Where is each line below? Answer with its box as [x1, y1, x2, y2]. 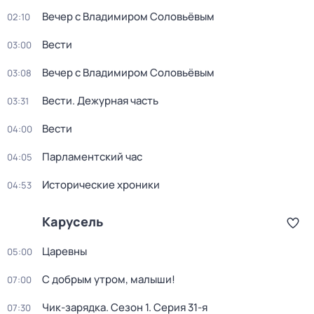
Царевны [42, 244, 87, 259]
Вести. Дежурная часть [42, 93, 158, 108]
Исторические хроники [42, 177, 160, 192]
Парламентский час [42, 149, 142, 164]
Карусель [42, 213, 103, 230]
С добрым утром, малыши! [42, 272, 175, 287]
